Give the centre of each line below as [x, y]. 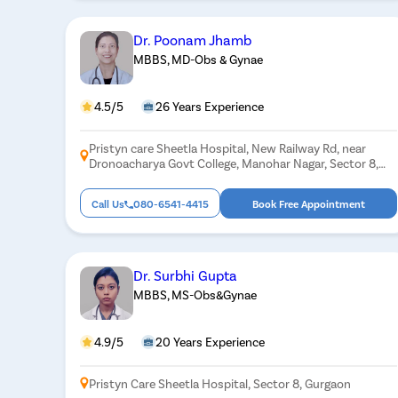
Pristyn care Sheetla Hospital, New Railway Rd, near [228, 147]
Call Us [108, 203]
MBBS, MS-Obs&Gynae [195, 294]
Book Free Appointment [308, 203]
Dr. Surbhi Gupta [186, 275]
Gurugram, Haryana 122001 [163, 178]
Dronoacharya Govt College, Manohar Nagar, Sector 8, [234, 163]
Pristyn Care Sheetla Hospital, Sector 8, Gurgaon [220, 383]
